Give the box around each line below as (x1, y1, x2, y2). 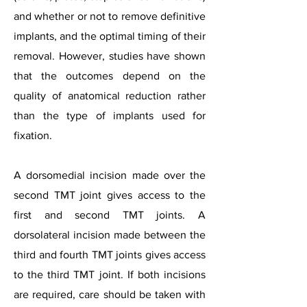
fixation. (14, 130, 52, 141)
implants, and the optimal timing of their (14, 30, 206, 42)
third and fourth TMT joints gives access (14, 249, 206, 260)
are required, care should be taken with (14, 288, 206, 300)
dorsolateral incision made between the (14, 229, 206, 241)
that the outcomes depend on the (14, 70, 206, 82)
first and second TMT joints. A (14, 209, 206, 221)
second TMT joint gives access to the (14, 189, 206, 201)
